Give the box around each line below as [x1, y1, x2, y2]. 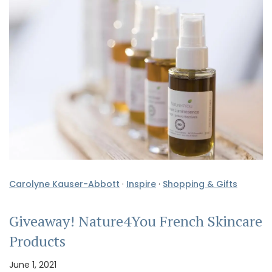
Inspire [126, 177, 156, 190]
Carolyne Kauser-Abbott [9, 177, 120, 190]
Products [9, 231, 66, 251]
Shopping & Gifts [163, 177, 237, 190]
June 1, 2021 [9, 258, 56, 271]
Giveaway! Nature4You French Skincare [9, 211, 262, 231]
